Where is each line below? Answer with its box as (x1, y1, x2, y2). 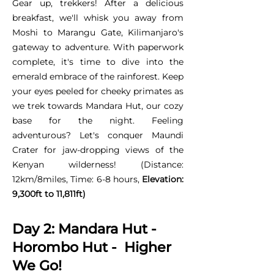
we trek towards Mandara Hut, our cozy (12, 100, 183, 111)
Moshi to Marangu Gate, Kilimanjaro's (12, 26, 183, 38)
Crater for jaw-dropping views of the (12, 144, 183, 155)
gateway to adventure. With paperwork (12, 41, 183, 53)
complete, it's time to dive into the (12, 56, 183, 67)
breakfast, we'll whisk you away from (12, 12, 183, 23)
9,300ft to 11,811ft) (12, 188, 86, 199)
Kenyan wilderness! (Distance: (12, 158, 183, 170)
